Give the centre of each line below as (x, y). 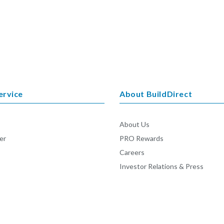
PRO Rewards (141, 138)
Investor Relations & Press (161, 166)
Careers (132, 152)
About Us (134, 124)
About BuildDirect (156, 94)
